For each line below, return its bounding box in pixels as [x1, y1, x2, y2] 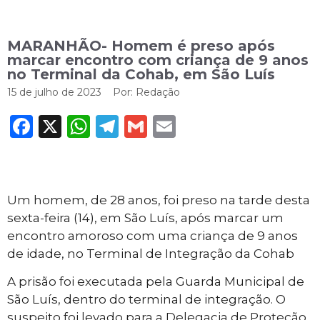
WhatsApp [90, 112, 211, 140]
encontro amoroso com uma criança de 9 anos [7, 228, 298, 243]
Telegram [119, 112, 226, 140]
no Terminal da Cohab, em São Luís [7, 66, 275, 83]
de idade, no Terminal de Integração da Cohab [7, 246, 294, 261]
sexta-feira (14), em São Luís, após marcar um [7, 210, 284, 225]
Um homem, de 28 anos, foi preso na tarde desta [7, 192, 310, 207]
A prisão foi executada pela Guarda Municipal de [7, 274, 304, 289]
